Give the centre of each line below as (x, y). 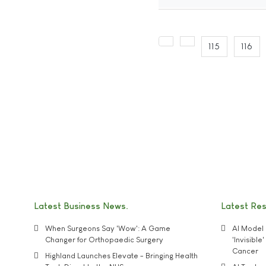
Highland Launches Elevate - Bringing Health (121, 255)
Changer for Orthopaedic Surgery (104, 240)
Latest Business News (80, 205)
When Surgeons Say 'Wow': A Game (108, 229)
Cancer (245, 251)
